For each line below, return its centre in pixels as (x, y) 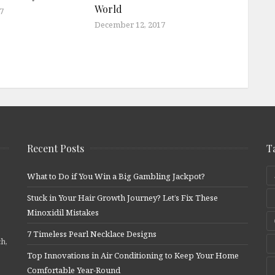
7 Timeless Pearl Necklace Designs (92, 234)
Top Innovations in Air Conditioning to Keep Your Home (133, 255)
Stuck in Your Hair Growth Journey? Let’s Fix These (122, 197)
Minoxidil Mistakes (63, 212)
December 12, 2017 (130, 24)
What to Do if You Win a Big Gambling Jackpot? (116, 176)
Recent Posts (56, 148)
